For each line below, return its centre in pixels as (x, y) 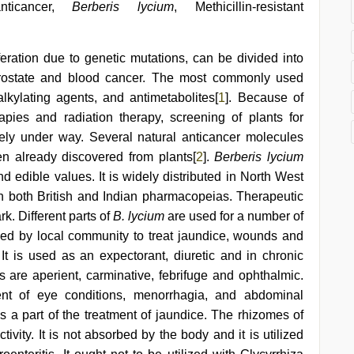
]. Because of (265, 98)
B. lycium (139, 216)
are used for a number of (234, 216)
